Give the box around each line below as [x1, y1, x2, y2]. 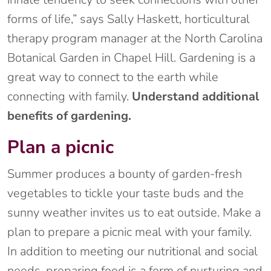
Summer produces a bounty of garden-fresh [7, 166, 242, 183]
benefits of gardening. [7, 108, 131, 125]
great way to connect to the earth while [7, 69, 218, 86]
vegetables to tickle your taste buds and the [7, 185, 244, 202]
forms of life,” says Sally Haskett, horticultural [7, 11, 250, 28]
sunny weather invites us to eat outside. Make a [7, 204, 261, 221]
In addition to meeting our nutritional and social [7, 243, 258, 260]
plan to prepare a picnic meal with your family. [7, 224, 252, 241]
